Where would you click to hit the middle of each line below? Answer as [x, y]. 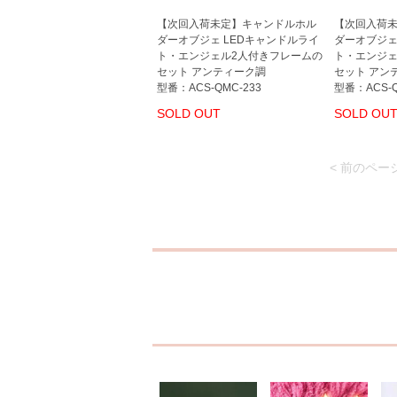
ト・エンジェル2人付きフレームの [240, 56]
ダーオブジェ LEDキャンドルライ [238, 40]
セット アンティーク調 [211, 72]
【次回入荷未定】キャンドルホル [237, 24]
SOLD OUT [189, 113]
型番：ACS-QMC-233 [209, 88]
